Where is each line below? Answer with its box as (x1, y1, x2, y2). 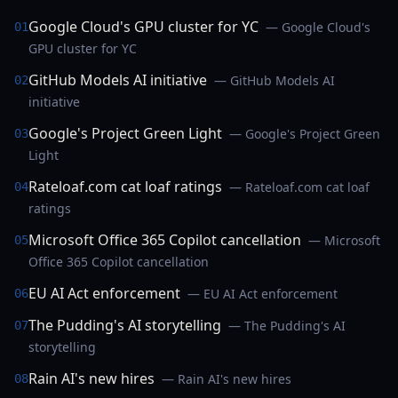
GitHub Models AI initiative (28, 70, 207, 90)
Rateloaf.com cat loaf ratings (28, 177, 222, 196)
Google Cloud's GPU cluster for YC (28, 17, 259, 36)
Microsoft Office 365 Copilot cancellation (28, 230, 301, 250)
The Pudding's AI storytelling (28, 315, 221, 335)
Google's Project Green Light (28, 123, 222, 143)
